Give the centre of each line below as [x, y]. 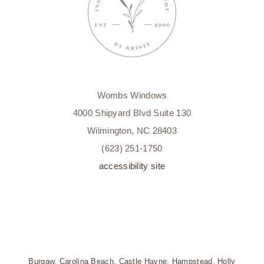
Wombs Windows [132, 95]
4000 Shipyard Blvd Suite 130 [132, 113]
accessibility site [132, 166]
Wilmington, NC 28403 [132, 131]
